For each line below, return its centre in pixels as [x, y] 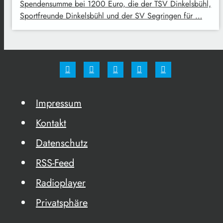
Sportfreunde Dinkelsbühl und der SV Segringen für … [111, 16]
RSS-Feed [55, 163]
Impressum [59, 103]
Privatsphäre [62, 203]
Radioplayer [61, 183]
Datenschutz [62, 143]
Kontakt [51, 123]
